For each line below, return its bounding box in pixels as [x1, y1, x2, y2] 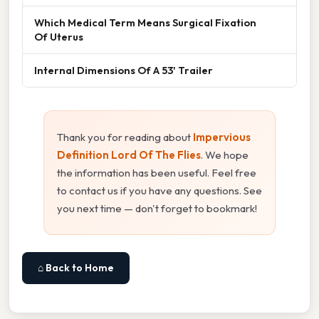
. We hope [201, 147, 249, 162]
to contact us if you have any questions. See [57, 183, 262, 197]
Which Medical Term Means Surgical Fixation [34, 15, 256, 29]
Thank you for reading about [57, 130, 193, 144]
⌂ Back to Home [38, 261, 114, 274]
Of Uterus [34, 29, 83, 43]
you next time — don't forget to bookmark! [57, 201, 257, 215]
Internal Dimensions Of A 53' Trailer [34, 63, 213, 77]
